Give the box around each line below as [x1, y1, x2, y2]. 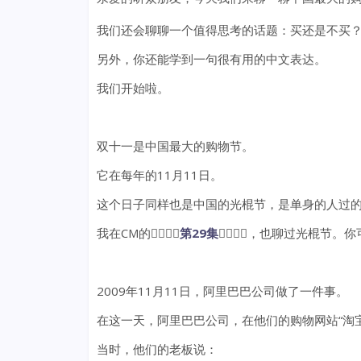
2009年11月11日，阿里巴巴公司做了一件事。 [96, 283, 348, 300]
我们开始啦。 [96, 80, 169, 97]
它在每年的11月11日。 [96, 167, 222, 184]
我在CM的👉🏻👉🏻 [96, 225, 180, 242]
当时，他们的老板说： [96, 341, 218, 358]
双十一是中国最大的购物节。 [96, 138, 254, 155]
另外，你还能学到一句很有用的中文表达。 [96, 51, 326, 68]
